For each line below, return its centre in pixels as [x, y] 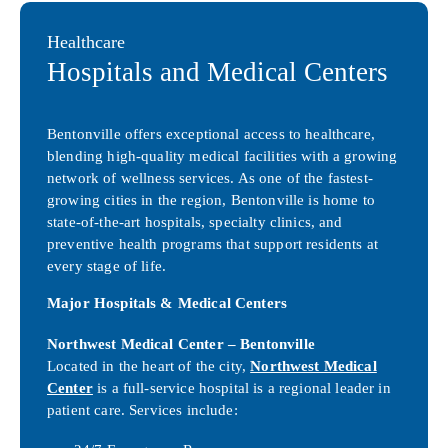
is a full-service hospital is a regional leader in [241, 387]
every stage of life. [107, 266]
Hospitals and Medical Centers [217, 71]
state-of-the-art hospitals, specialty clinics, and [195, 222]
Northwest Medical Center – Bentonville [181, 343]
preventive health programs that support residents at [212, 244]
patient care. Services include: [142, 409]
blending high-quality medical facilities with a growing [222, 156]
